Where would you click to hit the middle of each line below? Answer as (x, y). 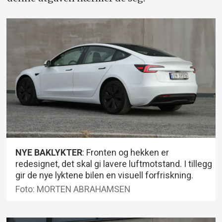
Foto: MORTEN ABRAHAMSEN (73, 189)
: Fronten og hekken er (126, 152)
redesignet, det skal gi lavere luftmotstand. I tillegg (114, 164)
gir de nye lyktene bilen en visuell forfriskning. (105, 175)
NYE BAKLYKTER (49, 152)
